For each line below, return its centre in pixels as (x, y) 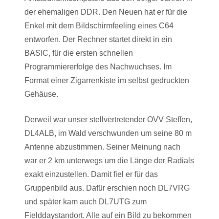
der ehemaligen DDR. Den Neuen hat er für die (106, 12)
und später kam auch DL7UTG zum (86, 202)
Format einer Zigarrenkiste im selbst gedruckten (107, 80)
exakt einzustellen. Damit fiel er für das (91, 174)
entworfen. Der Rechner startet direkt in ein (98, 39)
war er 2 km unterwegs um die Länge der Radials (109, 161)
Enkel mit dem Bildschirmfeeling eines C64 (99, 26)
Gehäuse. (41, 94)
